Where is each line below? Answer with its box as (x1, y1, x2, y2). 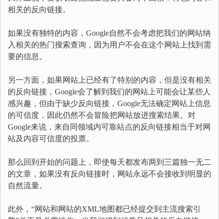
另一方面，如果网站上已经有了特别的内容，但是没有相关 (8, 75, 211, 84)
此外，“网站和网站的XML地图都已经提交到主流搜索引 (8, 204, 201, 213)
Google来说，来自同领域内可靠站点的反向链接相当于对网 (8, 122, 211, 131)
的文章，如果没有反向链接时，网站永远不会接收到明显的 (8, 169, 211, 178)
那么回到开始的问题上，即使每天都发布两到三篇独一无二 (8, 157, 211, 166)
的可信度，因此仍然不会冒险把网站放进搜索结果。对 (8, 110, 196, 119)
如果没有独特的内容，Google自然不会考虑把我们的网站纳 (8, 28, 211, 37)
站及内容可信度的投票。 (8, 134, 94, 143)
